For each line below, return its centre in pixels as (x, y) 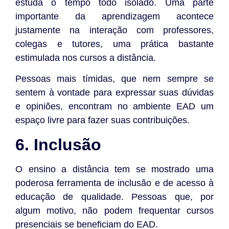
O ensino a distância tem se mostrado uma (114, 169)
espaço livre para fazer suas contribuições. (102, 120)
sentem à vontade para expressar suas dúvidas (114, 93)
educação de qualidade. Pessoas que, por (114, 197)
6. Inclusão (58, 144)
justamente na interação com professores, (114, 30)
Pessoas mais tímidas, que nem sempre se (114, 79)
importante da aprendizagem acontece (114, 16)
